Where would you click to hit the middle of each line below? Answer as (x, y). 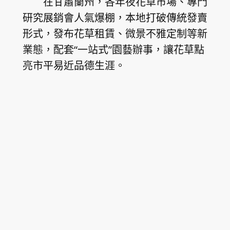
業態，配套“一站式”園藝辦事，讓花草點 (113, 49)
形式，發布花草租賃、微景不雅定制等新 (115, 33)
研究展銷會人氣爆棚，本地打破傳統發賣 (115, 17)
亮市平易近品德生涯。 (74, 65)
